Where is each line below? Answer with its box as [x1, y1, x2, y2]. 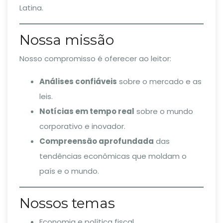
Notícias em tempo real [39, 106, 134, 116]
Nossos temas [19, 195, 115, 212]
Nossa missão [19, 31, 114, 48]
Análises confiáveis [39, 76, 117, 87]
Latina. [19, 2, 43, 13]
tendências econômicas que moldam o [39, 151, 187, 161]
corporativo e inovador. [39, 121, 125, 131]
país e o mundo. [39, 166, 99, 176]
